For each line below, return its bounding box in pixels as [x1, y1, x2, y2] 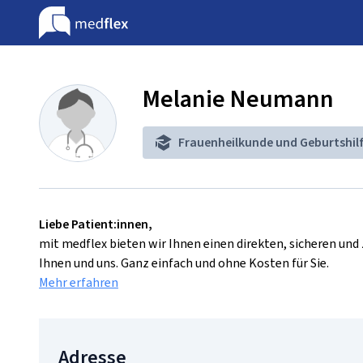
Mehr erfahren [39, 274, 118, 291]
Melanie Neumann [143, 83, 334, 115]
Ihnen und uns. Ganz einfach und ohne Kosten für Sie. [39, 254, 329, 271]
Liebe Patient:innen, [39, 216, 152, 233]
